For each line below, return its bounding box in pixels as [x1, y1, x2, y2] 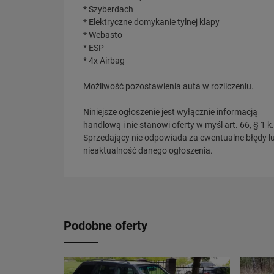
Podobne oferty [64, 218, 147, 233]
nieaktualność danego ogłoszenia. [83, 145, 213, 155]
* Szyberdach [83, 4, 133, 14]
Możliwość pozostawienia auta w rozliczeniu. [83, 81, 254, 91]
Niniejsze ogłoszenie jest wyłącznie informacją [83, 106, 257, 117]
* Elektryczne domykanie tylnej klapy [83, 17, 220, 27]
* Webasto [83, 29, 122, 40]
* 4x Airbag [83, 55, 125, 65]
